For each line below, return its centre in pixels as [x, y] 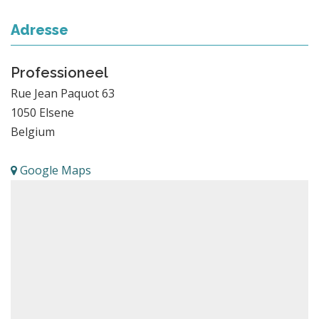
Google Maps [54, 170]
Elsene [57, 112]
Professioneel [59, 72]
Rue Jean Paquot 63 [63, 93]
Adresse [40, 30]
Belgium [33, 131]
